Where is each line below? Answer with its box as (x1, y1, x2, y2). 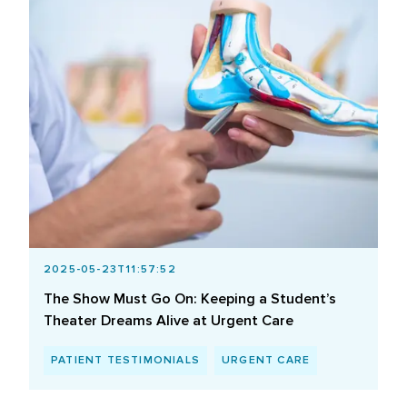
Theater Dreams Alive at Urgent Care (44, 312, 293, 331)
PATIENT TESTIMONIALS (51, 353, 200, 368)
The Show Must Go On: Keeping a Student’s (44, 290, 336, 309)
